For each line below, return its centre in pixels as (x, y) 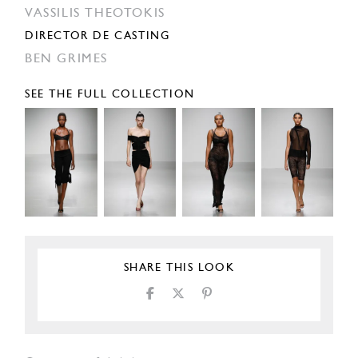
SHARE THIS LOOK (179, 268)
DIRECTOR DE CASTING (97, 37)
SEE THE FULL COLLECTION (110, 95)
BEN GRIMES (66, 60)
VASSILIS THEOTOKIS (95, 14)
